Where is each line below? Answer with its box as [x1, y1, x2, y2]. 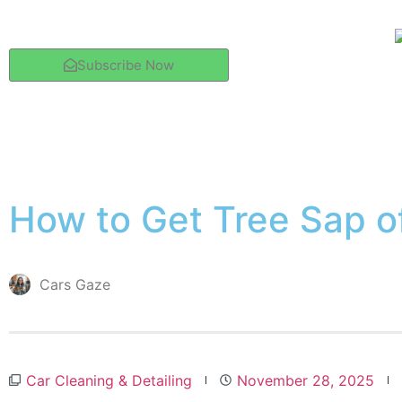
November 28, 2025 [237, 371, 374, 389]
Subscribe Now [77, 56, 174, 74]
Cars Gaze [39, 275, 110, 293]
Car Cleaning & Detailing [26, 371, 192, 389]
